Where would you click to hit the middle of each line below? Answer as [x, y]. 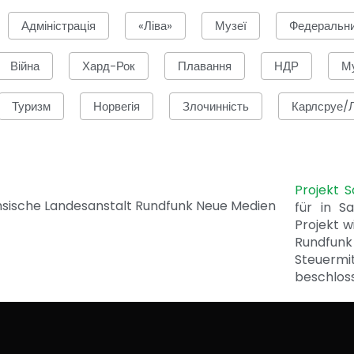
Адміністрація [58, 26]
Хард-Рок [108, 66]
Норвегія [116, 107]
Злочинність [215, 107]
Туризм [31, 107]
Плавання [204, 66]
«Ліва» [155, 26]
